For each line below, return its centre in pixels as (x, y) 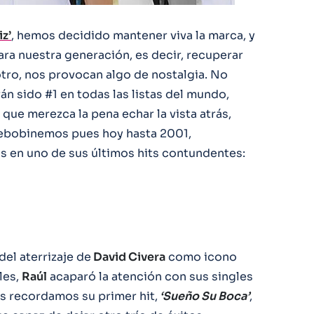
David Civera (128, 257)
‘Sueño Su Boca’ (204, 296)
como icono (201, 257)
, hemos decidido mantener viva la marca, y (133, 35)
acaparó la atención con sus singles (150, 277)
